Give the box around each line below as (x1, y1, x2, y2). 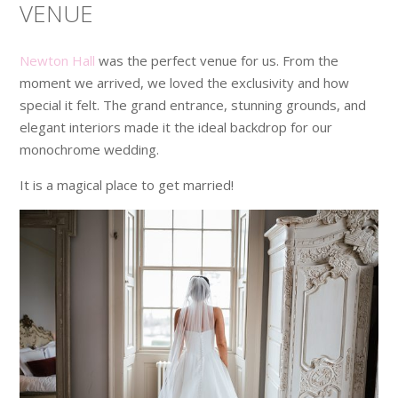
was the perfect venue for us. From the (95, 52, 339, 70)
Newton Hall (20, 52, 96, 70)
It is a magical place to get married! (20, 176, 235, 195)
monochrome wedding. (20, 140, 160, 159)
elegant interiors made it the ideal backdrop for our (20, 118, 333, 137)
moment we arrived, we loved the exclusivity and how (20, 74, 350, 92)
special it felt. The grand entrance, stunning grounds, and (20, 96, 367, 115)
